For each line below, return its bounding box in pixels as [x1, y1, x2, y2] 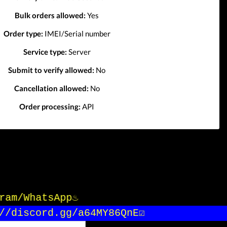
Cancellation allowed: [14, 83, 89, 93]
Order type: [3, 28, 43, 38]
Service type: [23, 47, 67, 56]
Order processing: [19, 101, 81, 111]
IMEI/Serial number [43, 28, 110, 38]
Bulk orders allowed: [15, 10, 86, 20]
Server [66, 47, 91, 56]
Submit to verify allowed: [8, 65, 94, 74]
